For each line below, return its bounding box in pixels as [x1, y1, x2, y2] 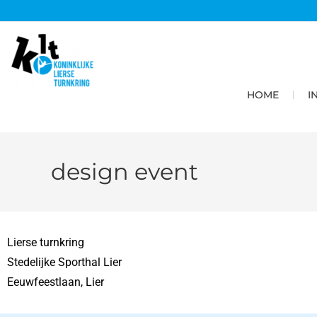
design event [51, 158, 198, 185]
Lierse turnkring [7, 236, 84, 249]
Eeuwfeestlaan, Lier [7, 275, 104, 289]
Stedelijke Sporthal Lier [7, 255, 122, 269]
